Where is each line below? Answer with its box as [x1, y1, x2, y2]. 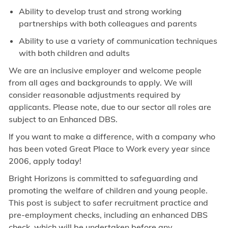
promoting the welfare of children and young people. [8, 185, 208, 196]
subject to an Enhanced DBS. [8, 114, 118, 125]
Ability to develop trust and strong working [18, 6, 182, 17]
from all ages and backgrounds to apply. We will [8, 77, 192, 88]
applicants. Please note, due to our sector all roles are [8, 102, 211, 112]
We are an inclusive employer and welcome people [8, 65, 202, 76]
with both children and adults [18, 48, 130, 59]
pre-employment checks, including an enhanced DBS [8, 210, 208, 220]
